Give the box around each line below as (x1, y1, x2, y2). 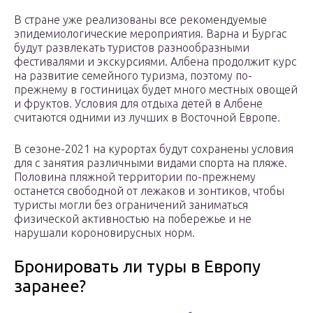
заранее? (14, 276, 86, 296)
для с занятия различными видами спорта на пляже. (14, 156, 287, 169)
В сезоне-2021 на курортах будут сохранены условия (14, 142, 293, 155)
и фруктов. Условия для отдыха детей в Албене (14, 96, 263, 110)
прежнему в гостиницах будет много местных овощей (14, 82, 298, 96)
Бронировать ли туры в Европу (14, 256, 261, 276)
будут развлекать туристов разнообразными (14, 41, 249, 54)
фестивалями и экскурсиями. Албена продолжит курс (14, 54, 296, 68)
